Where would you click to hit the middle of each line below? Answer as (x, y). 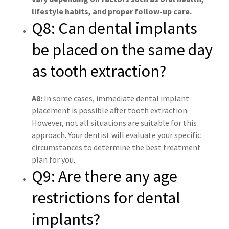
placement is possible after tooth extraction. (110, 111)
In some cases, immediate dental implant (117, 98)
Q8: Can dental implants (114, 28)
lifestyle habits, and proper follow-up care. (112, 12)
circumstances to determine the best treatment (116, 147)
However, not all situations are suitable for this (114, 123)
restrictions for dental (106, 198)
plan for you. (53, 160)
